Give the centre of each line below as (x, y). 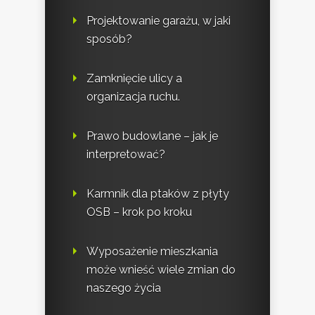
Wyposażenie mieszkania (152, 252)
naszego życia (124, 288)
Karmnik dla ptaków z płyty (158, 194)
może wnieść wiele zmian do (161, 270)
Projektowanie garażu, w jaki (159, 21)
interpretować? (126, 155)
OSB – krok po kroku (139, 212)
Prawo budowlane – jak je (152, 136)
